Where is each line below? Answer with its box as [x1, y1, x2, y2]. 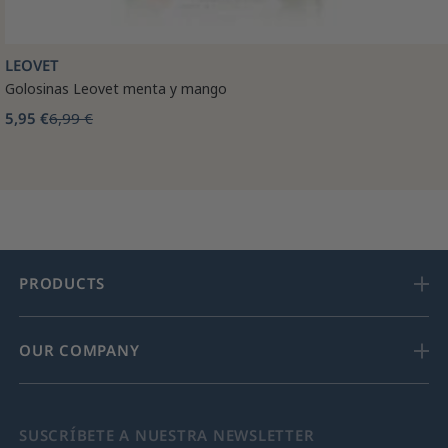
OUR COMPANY [19, 340, 140, 361]
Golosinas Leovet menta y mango [5, 79, 227, 99]
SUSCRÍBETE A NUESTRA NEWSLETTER [19, 425, 315, 446]
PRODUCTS [19, 273, 106, 294]
